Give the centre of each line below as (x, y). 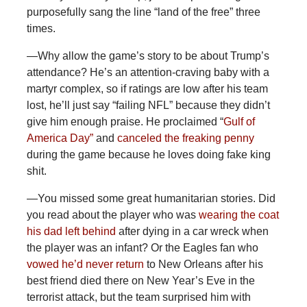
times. (41, 29)
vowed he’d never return (85, 265)
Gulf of (239, 122)
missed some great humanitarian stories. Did (167, 199)
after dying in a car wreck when (192, 232)
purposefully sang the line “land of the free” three (143, 12)
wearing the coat (238, 215)
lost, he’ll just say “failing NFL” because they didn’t (148, 106)
